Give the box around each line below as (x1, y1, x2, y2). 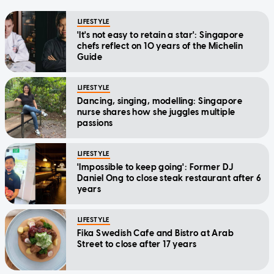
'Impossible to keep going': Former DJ (77, 161, 234, 172)
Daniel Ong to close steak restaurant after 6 (77, 172, 262, 183)
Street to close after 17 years (77, 239, 197, 250)
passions (77, 117, 113, 128)
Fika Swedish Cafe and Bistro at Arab (77, 228, 234, 239)
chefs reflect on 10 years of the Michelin (77, 40, 243, 51)
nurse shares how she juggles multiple (77, 106, 235, 117)
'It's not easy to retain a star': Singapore (77, 29, 244, 40)
